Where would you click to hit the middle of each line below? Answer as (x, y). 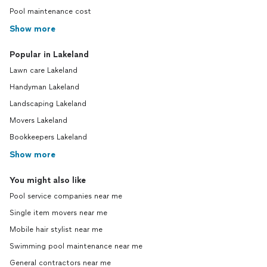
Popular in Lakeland (49, 55)
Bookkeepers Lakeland (48, 137)
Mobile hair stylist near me (56, 230)
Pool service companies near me (66, 196)
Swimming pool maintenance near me (76, 246)
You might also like (48, 181)
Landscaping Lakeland (48, 104)
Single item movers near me (58, 213)
